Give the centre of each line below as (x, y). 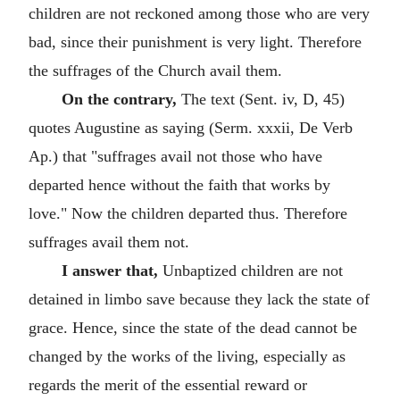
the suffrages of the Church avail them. (155, 70)
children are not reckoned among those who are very (199, 13)
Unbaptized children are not (250, 270)
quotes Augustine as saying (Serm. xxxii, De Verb (191, 127)
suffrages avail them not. (109, 242)
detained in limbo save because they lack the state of (199, 299)
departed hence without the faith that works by (179, 184)
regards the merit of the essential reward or (168, 384)
